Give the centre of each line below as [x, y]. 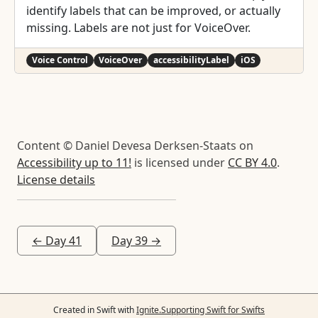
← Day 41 [57, 241]
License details [56, 180]
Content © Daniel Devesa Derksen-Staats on [135, 146]
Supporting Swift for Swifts [213, 310]
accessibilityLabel [191, 60]
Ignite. [149, 310]
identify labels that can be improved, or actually [153, 10]
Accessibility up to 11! [74, 163]
